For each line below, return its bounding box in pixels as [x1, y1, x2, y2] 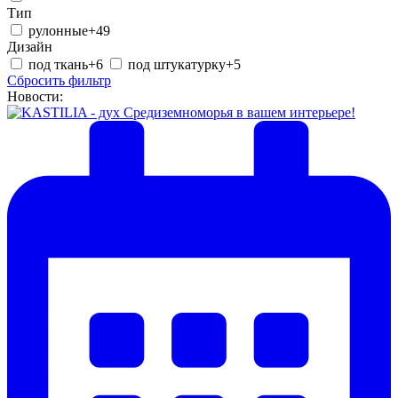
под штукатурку [128, 57, 226, 73]
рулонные [28, 23, 88, 39]
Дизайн [7, 39, 52, 55]
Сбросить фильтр [7, 73, 111, 89]
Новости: [7, 89, 63, 105]
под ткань [28, 57, 88, 73]
